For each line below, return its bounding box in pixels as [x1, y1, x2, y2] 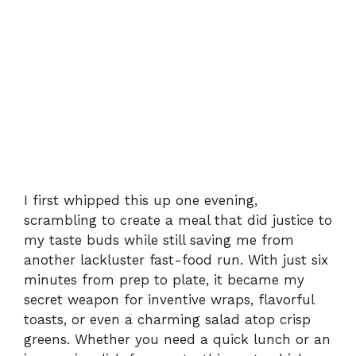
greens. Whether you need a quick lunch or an [24, 331, 331, 347]
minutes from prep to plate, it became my [24, 271, 304, 288]
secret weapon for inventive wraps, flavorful [24, 291, 314, 308]
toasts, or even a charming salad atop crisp [24, 311, 311, 327]
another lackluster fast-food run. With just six [24, 251, 328, 268]
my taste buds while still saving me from [24, 231, 294, 248]
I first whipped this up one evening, [24, 192, 257, 208]
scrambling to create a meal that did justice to [24, 211, 332, 228]
